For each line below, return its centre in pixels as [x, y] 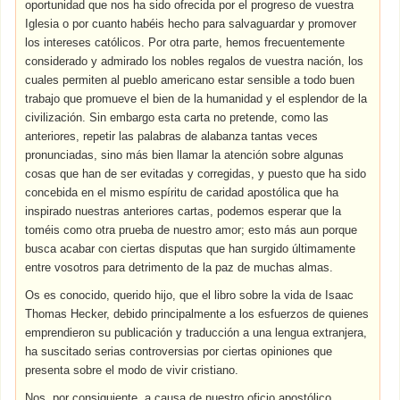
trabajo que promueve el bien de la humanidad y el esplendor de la [196, 99]
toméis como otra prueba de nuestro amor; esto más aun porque [192, 230]
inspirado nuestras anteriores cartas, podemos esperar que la [183, 211]
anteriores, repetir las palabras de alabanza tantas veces [172, 136]
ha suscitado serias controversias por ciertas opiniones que [179, 351]
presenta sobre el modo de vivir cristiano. [132, 370]
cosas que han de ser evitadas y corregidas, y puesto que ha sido [196, 174]
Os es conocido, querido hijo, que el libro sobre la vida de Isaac [190, 295]
